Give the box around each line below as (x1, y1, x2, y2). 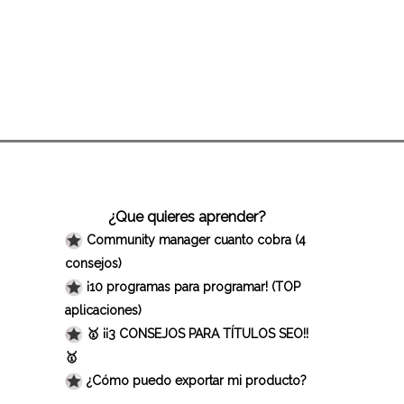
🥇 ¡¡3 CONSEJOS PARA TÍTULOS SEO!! (87, 326, 308, 341)
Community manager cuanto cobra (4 (87, 232, 306, 247)
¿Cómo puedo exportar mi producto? (87, 372, 307, 388)
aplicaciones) (65, 302, 142, 317)
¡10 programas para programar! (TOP (87, 279, 300, 294)
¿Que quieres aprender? (107, 207, 266, 225)
